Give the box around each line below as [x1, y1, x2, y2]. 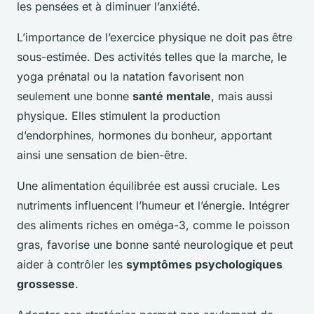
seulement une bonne [17, 89, 132, 104]
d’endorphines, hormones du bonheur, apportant [17, 128, 272, 143]
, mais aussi [211, 89, 273, 104]
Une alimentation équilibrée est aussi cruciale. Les [17, 179, 280, 193]
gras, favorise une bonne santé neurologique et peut [17, 238, 293, 252]
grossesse [17, 277, 75, 292]
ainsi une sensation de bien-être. [17, 148, 188, 163]
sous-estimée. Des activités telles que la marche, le [17, 50, 287, 64]
